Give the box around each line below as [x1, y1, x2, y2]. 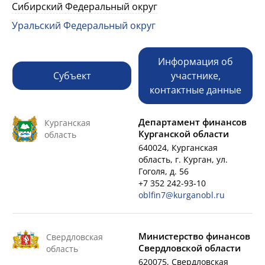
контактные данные [150, 83, 241, 96]
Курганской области [138, 128, 229, 140]
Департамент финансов [138, 116, 247, 128]
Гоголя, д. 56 [138, 166, 189, 177]
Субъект [53, 69, 91, 82]
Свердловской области [138, 242, 241, 254]
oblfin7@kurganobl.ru [138, 189, 225, 201]
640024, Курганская [138, 142, 218, 153]
